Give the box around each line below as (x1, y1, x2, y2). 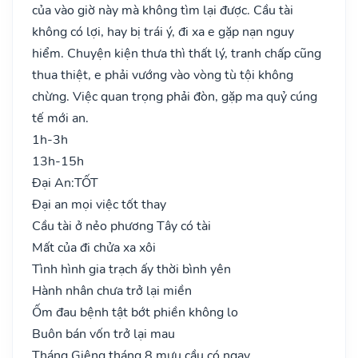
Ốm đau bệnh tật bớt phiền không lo (32, 303, 238, 321)
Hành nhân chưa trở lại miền (32, 281, 192, 300)
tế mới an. (32, 109, 89, 127)
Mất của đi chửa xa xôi (32, 238, 156, 257)
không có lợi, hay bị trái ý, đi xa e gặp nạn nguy (32, 22, 294, 41)
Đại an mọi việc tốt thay (32, 195, 166, 213)
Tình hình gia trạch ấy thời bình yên (32, 260, 231, 278)
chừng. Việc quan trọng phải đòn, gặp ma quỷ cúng (32, 87, 317, 105)
